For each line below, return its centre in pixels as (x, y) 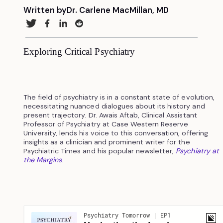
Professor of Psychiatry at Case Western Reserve (106, 124)
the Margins (43, 160)
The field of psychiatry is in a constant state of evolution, (119, 97)
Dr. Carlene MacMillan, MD (117, 10)
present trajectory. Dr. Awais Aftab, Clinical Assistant (110, 115)
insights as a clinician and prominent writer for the (107, 142)
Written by (45, 10)
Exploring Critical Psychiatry (79, 51)
